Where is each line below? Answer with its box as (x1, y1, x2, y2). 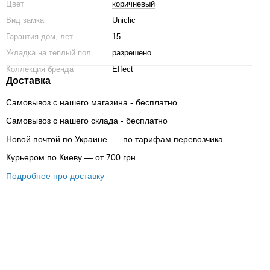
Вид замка (6, 16, 44, 25)
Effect (112, 64, 133, 74)
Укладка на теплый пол (6, 48, 91, 57)
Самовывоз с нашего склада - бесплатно (6, 116, 168, 126)
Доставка (6, 75, 51, 86)
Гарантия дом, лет (6, 32, 73, 41)
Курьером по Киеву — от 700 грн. (6, 152, 138, 163)
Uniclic (112, 16, 136, 25)
